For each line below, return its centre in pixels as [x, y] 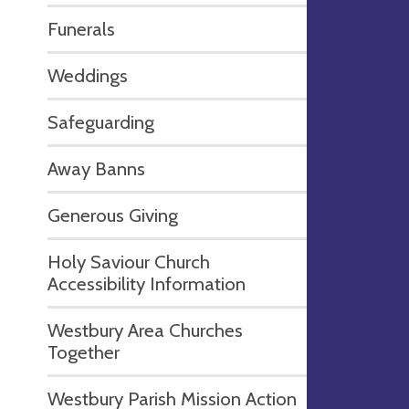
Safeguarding [101, 121]
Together [84, 351]
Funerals [81, 28]
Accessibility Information [147, 283]
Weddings [88, 75]
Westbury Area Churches [145, 330]
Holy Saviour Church [129, 261]
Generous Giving [113, 215]
